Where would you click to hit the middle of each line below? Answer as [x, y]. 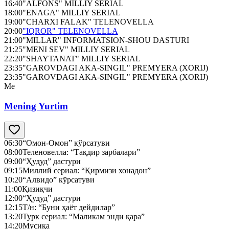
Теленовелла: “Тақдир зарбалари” [81, 152]
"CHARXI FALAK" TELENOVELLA [88, 22]
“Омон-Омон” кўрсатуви [66, 143]
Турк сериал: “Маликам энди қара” [84, 216]
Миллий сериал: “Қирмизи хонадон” [87, 170]
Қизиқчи [37, 189]
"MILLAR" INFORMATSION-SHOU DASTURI [106, 40]
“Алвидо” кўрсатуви [59, 179]
